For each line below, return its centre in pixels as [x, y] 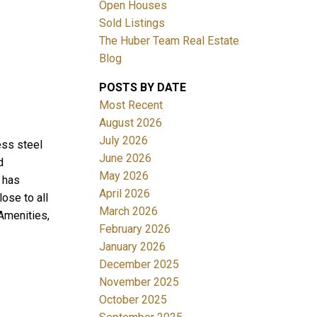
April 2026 [125, 193]
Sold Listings [132, 23]
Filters [20, 135]
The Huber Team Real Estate [169, 40]
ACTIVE [61, 98]
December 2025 [139, 264]
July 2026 [124, 140]
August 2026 [131, 122]
